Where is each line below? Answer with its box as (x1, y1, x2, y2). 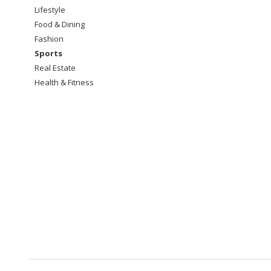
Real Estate (34, 62, 76, 73)
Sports (34, 48, 62, 59)
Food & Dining (34, 19, 85, 30)
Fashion (34, 33, 64, 44)
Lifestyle (34, 4, 65, 15)
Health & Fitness (34, 77, 94, 88)
